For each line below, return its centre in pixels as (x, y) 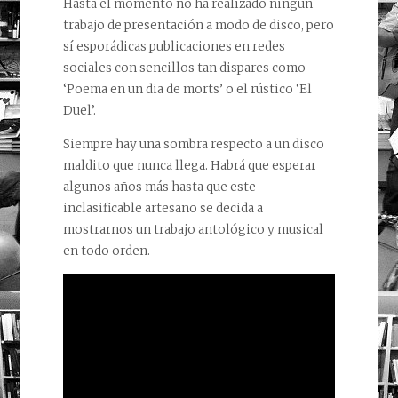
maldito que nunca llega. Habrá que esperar (189, 165)
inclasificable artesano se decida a (163, 208)
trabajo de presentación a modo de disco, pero (198, 26)
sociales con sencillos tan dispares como (184, 68)
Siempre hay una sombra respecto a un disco (193, 144)
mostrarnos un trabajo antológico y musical (193, 229)
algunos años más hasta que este (159, 187)
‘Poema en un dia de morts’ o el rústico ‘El (187, 90)
